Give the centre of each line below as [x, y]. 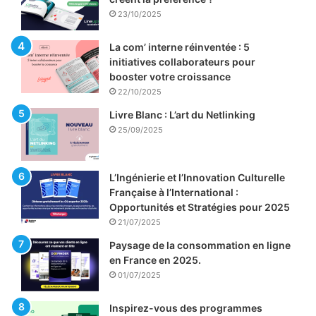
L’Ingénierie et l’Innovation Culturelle [197, 178]
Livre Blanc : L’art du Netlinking [182, 115]
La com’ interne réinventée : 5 [180, 47]
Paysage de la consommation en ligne [200, 245]
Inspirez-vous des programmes [186, 308]
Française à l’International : [174, 193]
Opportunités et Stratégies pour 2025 [200, 207]
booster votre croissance [170, 77]
